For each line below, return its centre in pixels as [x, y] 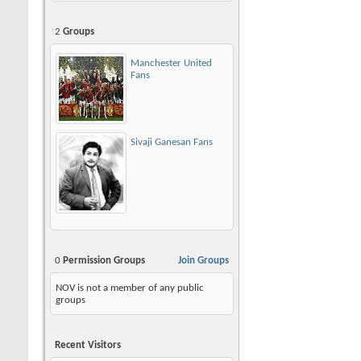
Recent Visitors [88, 345]
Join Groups [203, 260]
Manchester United [171, 64]
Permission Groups [103, 260]
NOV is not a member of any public [130, 288]
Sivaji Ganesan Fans [172, 143]
